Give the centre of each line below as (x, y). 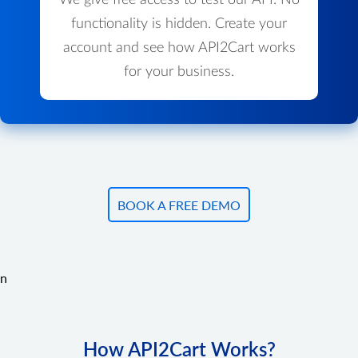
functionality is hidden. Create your (179, 24)
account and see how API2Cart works (179, 48)
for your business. (179, 72)
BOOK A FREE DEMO (179, 205)
